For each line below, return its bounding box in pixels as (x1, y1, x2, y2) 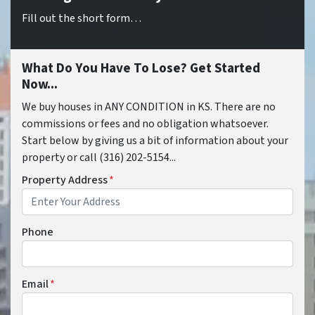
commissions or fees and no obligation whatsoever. (22, 116, 269, 131)
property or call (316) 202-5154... (22, 150, 176, 165)
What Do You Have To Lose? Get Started (22, 58, 260, 78)
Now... (22, 75, 58, 94)
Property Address (22, 172, 108, 188)
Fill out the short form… (22, 11, 141, 26)
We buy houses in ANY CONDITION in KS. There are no (22, 99, 276, 115)
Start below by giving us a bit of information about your (22, 133, 288, 148)
